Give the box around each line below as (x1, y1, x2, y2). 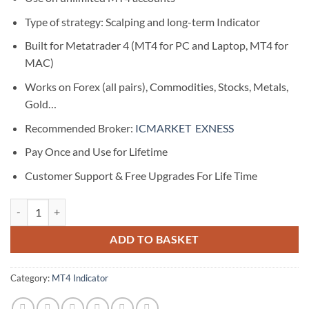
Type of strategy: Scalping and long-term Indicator (24, 14, 260, 28)
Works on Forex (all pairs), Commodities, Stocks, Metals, (24, 79, 288, 93)
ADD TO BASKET (110, 232, 199, 246)
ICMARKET (134, 121, 193, 134)
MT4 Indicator (52, 272, 108, 284)
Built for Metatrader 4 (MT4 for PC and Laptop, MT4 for (24, 39, 288, 52)
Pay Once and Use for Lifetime (24, 145, 168, 159)
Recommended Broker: (24, 121, 135, 134)
